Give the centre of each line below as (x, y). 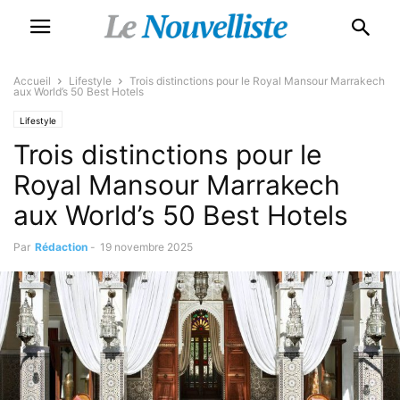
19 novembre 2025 (146, 247)
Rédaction (61, 247)
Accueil (32, 81)
